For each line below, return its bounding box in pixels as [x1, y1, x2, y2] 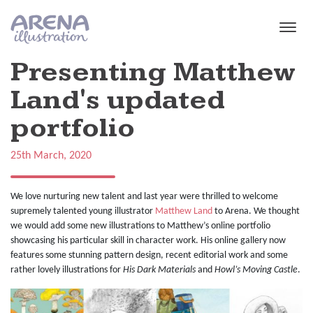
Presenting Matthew [10, 55, 296, 89]
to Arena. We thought [212, 206, 300, 217]
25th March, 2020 [10, 150, 92, 162]
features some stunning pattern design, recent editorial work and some [10, 250, 288, 261]
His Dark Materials [123, 265, 196, 276]
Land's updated [10, 83, 225, 117]
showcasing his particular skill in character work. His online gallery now [10, 235, 286, 247]
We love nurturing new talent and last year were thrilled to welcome [10, 191, 278, 203]
